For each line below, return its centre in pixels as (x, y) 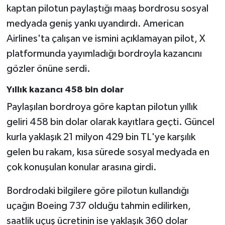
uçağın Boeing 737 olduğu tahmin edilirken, (98, 206)
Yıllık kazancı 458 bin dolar (65, 90)
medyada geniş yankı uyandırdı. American (95, 23)
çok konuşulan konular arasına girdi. (81, 167)
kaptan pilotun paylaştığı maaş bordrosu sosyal (107, 8)
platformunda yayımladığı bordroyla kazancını (104, 53)
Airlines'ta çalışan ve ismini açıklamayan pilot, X (106, 38)
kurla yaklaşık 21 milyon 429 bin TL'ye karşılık (101, 137)
